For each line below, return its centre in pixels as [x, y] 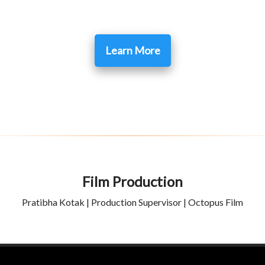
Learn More [132, 51]
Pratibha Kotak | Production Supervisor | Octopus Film [132, 202]
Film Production [132, 182]
